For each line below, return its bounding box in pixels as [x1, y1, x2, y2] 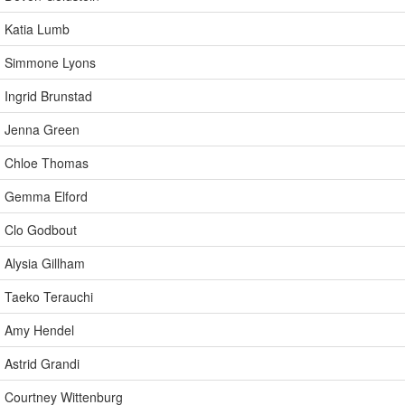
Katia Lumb [5, 20, 70, 38]
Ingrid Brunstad [5, 87, 92, 105]
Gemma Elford [5, 187, 88, 205]
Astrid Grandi [5, 354, 80, 372]
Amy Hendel [5, 321, 74, 339]
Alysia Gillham [5, 254, 85, 272]
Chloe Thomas [5, 154, 89, 172]
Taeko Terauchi [5, 287, 93, 306]
